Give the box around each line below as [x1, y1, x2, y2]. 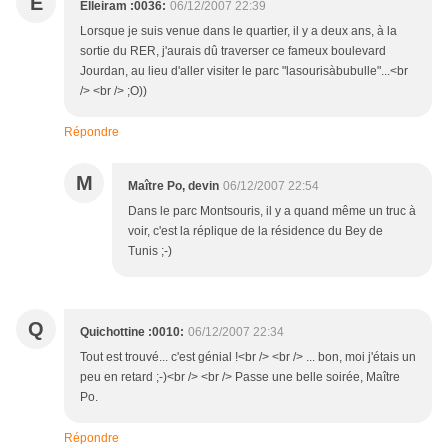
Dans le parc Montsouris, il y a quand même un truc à [128, 204, 416, 219]
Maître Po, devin [128, 179, 219, 194]
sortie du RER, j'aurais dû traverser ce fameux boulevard [80, 44, 386, 59]
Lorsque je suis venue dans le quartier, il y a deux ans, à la [80, 24, 397, 39]
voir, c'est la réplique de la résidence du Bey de [128, 224, 383, 239]
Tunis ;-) [128, 244, 172, 259]
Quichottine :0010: [80, 325, 184, 340]
